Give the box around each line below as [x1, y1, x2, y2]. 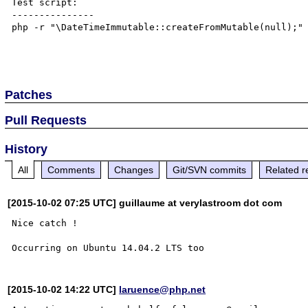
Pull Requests [5, 113, 87, 127]
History [5, 142, 48, 156]
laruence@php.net [119, 283, 206, 295]
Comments [47, 164, 96, 175]
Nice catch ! [12, 217, 78, 228]
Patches [5, 87, 53, 102]
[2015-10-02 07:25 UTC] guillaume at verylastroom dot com [8, 197, 283, 208]
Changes [114, 164, 154, 175]
